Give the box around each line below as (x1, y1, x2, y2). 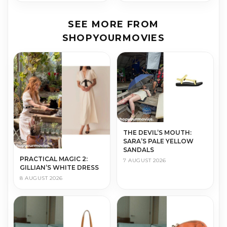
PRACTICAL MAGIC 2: (20, 155, 88, 163)
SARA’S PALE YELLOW (123, 137, 194, 145)
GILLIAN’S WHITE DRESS (20, 163, 99, 171)
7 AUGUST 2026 (123, 157, 166, 164)
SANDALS (123, 146, 154, 154)
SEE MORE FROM (68, 18, 159, 30)
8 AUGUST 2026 (20, 174, 63, 181)
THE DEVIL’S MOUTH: (123, 129, 192, 137)
